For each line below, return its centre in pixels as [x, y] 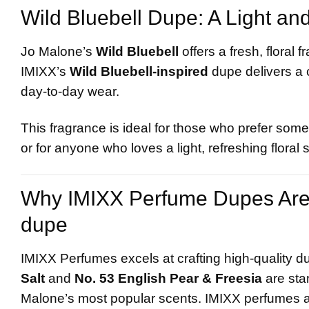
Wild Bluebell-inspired [139, 71]
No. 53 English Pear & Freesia [168, 278]
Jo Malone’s [58, 51]
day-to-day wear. [70, 91]
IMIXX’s [45, 71]
